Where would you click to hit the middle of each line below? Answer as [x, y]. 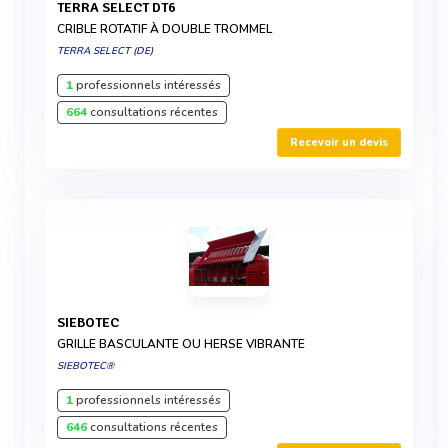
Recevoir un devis [339, 142]
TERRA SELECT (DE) [105, 51]
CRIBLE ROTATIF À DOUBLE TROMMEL [164, 29]
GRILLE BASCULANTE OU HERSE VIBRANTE [181, 344]
